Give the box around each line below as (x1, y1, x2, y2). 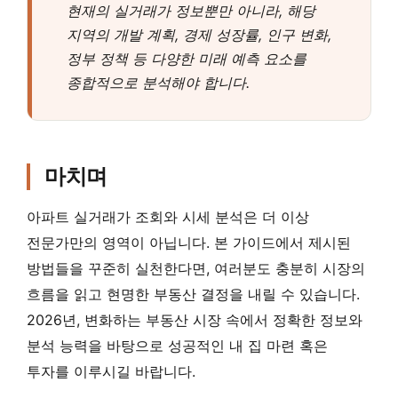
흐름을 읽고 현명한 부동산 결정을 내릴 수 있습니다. (27, 285, 360, 304)
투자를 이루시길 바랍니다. (27, 362, 195, 381)
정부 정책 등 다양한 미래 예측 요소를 (67, 50, 306, 68)
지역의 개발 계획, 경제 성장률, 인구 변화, (67, 26, 331, 44)
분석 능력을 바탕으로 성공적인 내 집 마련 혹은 (27, 337, 328, 355)
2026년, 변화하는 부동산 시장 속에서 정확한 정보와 (27, 311, 362, 330)
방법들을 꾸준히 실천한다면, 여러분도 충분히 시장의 (27, 259, 365, 278)
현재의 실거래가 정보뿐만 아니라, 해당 (67, 2, 315, 20)
